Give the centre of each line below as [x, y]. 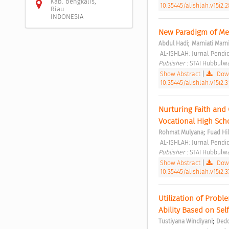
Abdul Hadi [173, 43]
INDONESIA [67, 16]
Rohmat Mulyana [181, 132]
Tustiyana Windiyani [185, 221]
